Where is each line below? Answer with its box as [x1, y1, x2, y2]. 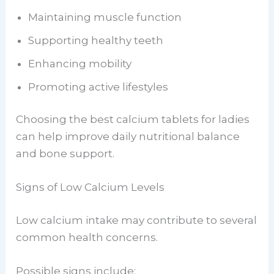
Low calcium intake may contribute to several [16, 213, 257, 226]
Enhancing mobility [28, 57, 132, 70]
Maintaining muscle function [28, 10, 182, 23]
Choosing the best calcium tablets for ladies [16, 113, 250, 126]
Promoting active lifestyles [28, 80, 169, 93]
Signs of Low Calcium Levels [16, 181, 165, 194]
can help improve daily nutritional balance [16, 130, 240, 143]
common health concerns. [16, 231, 158, 243]
